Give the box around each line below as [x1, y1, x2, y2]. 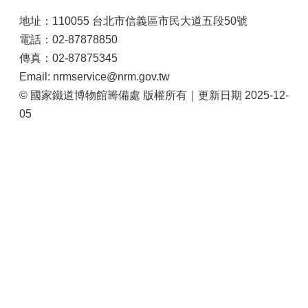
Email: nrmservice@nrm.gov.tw [19, 70, 170, 82]
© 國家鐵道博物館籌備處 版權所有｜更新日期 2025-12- [19, 89, 289, 101]
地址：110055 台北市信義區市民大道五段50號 [19, 14, 247, 27]
